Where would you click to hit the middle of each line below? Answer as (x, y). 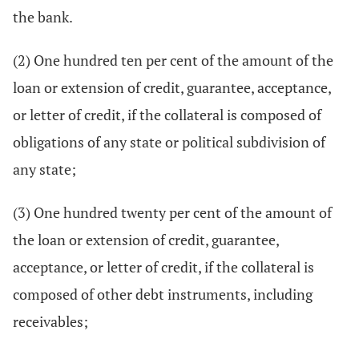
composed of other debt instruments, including (163, 294)
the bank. (43, 17)
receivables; (50, 321)
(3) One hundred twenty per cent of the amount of (172, 212)
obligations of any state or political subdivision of (169, 142)
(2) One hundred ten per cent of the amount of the (173, 60)
